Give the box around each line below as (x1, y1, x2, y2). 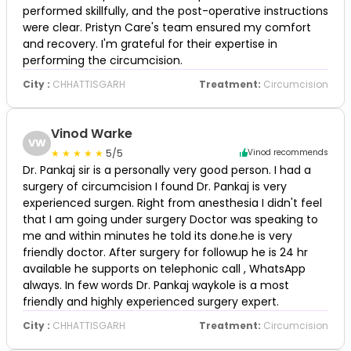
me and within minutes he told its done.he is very (23, 227, 292, 244)
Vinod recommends (248, 147, 328, 159)
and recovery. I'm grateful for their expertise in (23, 35, 277, 52)
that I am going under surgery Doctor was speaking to (23, 211, 318, 227)
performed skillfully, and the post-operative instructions (23, 2, 328, 19)
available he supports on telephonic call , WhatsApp (23, 260, 306, 277)
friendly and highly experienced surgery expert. (23, 293, 279, 309)
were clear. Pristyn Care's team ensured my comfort (23, 19, 311, 35)
